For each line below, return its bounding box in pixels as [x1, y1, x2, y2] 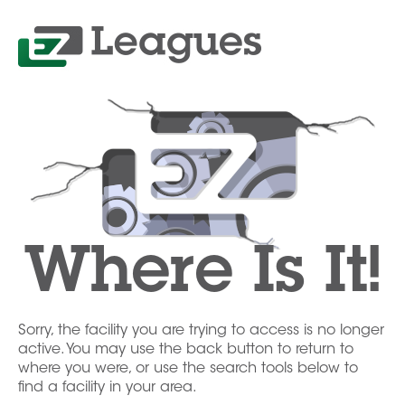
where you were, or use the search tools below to [18, 362, 358, 377]
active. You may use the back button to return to [18, 343, 353, 358]
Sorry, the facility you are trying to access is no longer [18, 324, 384, 339]
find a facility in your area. [18, 381, 197, 396]
